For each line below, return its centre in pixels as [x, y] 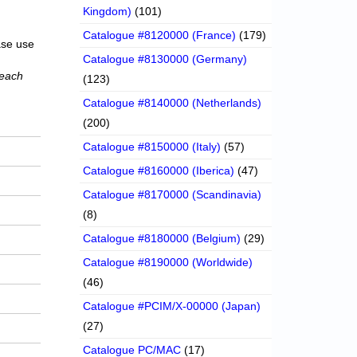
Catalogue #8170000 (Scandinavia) [173, 195]
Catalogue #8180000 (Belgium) [162, 239]
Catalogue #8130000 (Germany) [165, 59]
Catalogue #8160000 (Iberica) [159, 171]
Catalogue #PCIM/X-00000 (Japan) [172, 306]
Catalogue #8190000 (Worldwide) [168, 263]
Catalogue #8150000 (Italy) [152, 147]
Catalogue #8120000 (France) [160, 35]
